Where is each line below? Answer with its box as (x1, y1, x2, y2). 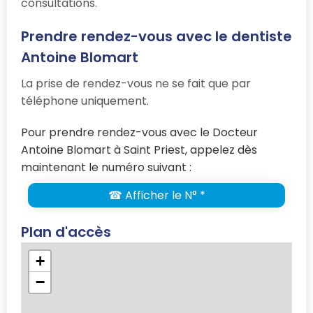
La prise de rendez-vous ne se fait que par (21, 75, 251, 92)
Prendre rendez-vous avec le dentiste (21, 27, 292, 47)
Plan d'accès (21, 222, 111, 242)
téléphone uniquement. (21, 93, 149, 110)
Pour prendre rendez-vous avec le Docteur (21, 124, 258, 141)
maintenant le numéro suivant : (21, 159, 191, 176)
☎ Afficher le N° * (108, 187, 205, 204)
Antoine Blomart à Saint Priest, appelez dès (21, 142, 257, 159)
